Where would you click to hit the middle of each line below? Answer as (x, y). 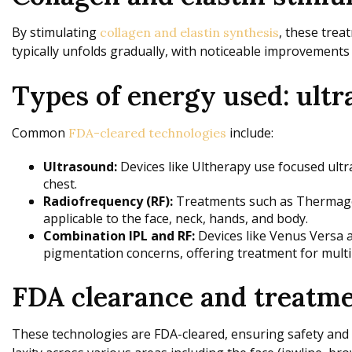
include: (250, 133)
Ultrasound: (80, 167)
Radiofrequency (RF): (108, 202)
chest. (60, 184)
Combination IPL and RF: (119, 236)
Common (40, 133)
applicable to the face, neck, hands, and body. (176, 219)
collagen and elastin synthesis (189, 33)
